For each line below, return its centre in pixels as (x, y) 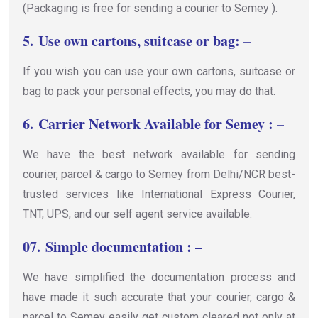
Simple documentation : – (124, 246)
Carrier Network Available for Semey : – (161, 124)
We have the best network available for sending (159, 154)
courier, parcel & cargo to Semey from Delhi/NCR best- (159, 174)
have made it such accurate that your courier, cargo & (159, 297)
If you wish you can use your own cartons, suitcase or (159, 71)
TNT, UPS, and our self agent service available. (137, 214)
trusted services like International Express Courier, (159, 194)
